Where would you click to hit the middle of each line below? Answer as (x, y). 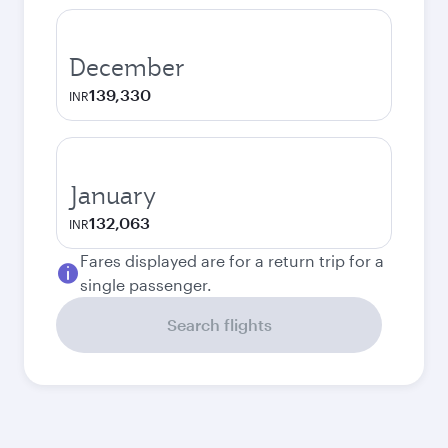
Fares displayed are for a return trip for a (232, 260)
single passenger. (146, 284)
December (127, 67)
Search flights (219, 324)
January (112, 195)
